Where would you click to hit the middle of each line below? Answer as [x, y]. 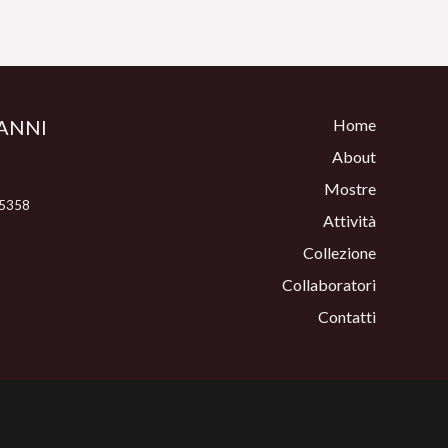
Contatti [347, 317]
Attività [349, 221]
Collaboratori [329, 285]
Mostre [350, 189]
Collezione [339, 253]
